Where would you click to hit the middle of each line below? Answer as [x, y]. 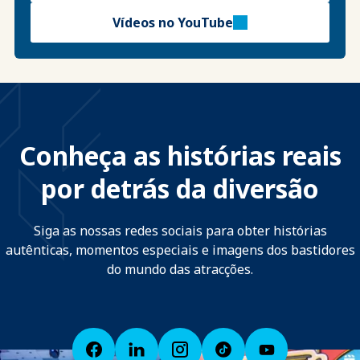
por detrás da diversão [180, 189]
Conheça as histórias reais [180, 156]
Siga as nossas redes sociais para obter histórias [180, 231]
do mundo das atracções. [180, 270]
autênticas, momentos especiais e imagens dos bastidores [180, 250]
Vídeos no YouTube [173, 23]
